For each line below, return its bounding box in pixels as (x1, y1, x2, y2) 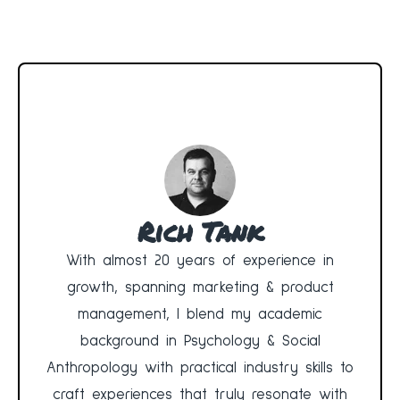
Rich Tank (137, 212, 263, 252)
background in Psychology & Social (79, 334, 321, 350)
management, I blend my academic (78, 307, 322, 323)
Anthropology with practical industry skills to (46, 361, 354, 377)
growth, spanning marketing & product (66, 280, 334, 296)
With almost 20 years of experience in (66, 254, 334, 270)
